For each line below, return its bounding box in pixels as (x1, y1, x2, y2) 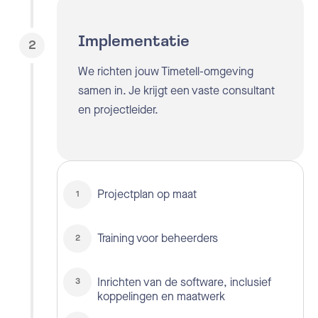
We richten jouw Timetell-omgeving (78, 63, 253, 79)
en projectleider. (78, 102, 158, 117)
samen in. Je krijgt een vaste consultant (78, 82, 275, 98)
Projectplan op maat (97, 187, 197, 202)
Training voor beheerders (97, 230, 219, 246)
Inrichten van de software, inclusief (97, 274, 272, 290)
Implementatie (78, 33, 190, 50)
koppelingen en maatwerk (97, 288, 226, 304)
